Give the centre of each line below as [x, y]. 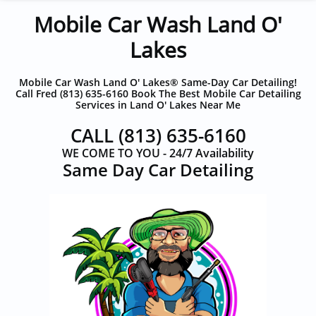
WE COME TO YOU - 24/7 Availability [158, 153]
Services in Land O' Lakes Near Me [158, 105]
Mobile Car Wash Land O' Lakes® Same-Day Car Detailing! [158, 82]
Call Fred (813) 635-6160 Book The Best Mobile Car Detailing [158, 93]
